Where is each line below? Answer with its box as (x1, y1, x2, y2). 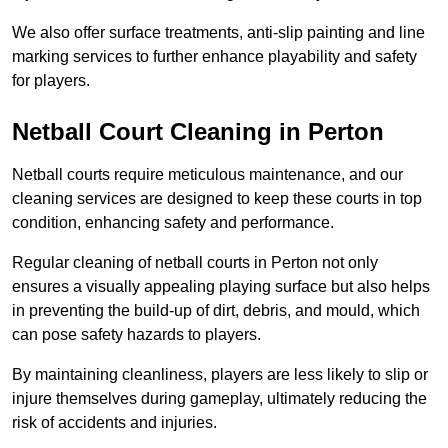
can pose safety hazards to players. (12, 326, 261, 344)
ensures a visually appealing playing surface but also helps (12, 278, 430, 296)
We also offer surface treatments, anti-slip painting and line (12, 24, 425, 42)
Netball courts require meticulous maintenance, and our (12, 166, 403, 184)
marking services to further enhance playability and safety (12, 48, 417, 66)
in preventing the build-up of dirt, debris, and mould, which (12, 302, 420, 320)
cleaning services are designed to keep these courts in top (12, 190, 422, 208)
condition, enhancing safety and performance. (12, 214, 334, 232)
